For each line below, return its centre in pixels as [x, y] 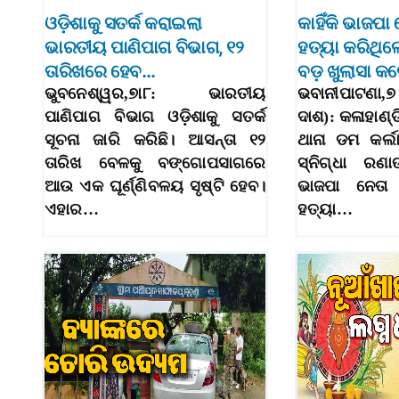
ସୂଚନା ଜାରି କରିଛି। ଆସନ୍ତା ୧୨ [155, 140]
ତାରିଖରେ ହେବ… [100, 72]
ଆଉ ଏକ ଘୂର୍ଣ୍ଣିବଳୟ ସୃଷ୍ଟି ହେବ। [155, 187]
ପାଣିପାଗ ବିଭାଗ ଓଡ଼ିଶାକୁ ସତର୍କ [155, 117]
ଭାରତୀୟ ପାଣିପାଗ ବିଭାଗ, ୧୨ [144, 48]
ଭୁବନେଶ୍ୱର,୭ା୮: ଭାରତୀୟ [155, 94]
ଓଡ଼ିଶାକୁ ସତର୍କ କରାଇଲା [123, 24]
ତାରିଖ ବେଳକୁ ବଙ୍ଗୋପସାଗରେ [155, 163]
